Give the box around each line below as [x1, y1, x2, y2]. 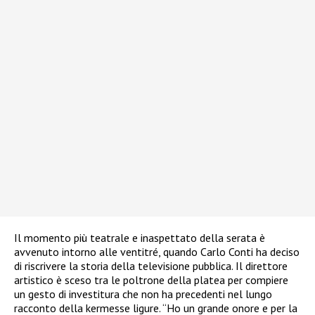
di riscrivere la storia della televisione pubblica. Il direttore [14, 258, 288, 273]
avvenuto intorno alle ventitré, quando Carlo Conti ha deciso [14, 244, 300, 259]
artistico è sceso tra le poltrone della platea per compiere [14, 272, 288, 287]
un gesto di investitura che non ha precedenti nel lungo [14, 286, 272, 301]
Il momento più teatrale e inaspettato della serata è [14, 230, 265, 245]
